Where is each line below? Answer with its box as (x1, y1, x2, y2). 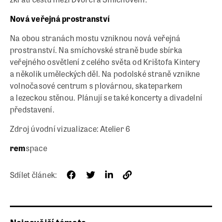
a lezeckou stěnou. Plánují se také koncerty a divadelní (10, 92, 203, 104)
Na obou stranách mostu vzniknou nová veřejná (10, 32, 181, 44)
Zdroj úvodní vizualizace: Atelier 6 (10, 123, 131, 135)
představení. (10, 104, 55, 115)
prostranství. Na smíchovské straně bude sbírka (10, 44, 183, 56)
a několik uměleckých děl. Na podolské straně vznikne (10, 68, 200, 80)
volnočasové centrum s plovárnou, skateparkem (10, 80, 183, 92)
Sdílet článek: (10, 169, 57, 181)
